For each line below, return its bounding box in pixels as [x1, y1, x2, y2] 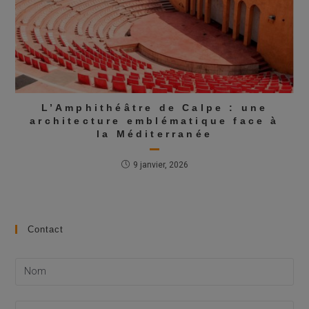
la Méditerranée [97, 128, 212, 139]
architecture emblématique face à [30, 114, 279, 126]
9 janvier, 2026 [132, 159, 188, 170]
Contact [28, 223, 64, 235]
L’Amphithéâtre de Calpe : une [41, 101, 268, 113]
